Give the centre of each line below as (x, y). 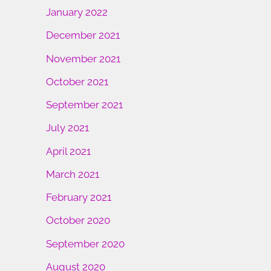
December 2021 (83, 35)
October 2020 (78, 220)
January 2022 (77, 12)
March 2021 (73, 174)
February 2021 (79, 198)
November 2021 (83, 58)
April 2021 (68, 151)
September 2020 (85, 243)
